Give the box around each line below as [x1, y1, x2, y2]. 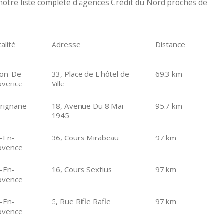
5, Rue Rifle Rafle [52, 196, 111, 206]
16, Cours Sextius [52, 165, 112, 174]
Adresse [52, 39, 81, 49]
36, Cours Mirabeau [52, 133, 119, 142]
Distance [155, 39, 185, 49]
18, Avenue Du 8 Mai [52, 101, 124, 110]
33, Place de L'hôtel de [52, 69, 130, 79]
